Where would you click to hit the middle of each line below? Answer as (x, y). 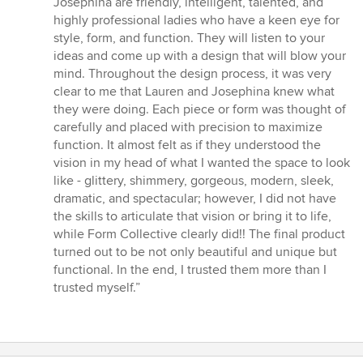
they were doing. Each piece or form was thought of (200, 110)
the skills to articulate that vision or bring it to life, (192, 217)
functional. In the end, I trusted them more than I (190, 270)
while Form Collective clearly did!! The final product (199, 235)
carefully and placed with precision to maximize (188, 128)
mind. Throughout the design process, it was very (192, 74)
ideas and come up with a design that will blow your (200, 56)
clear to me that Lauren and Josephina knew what (194, 92)
